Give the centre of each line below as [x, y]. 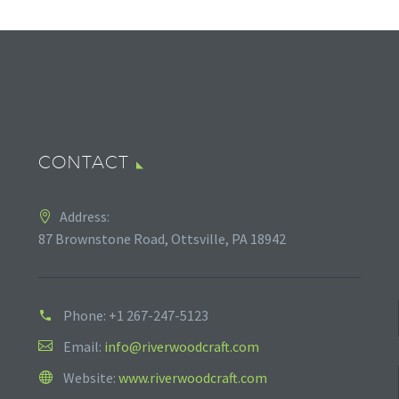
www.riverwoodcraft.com [193, 377]
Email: [84, 346]
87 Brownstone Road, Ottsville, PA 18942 [162, 238]
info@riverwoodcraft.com [182, 346]
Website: [91, 377]
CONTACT [84, 162]
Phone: [86, 315]
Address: [85, 216]
